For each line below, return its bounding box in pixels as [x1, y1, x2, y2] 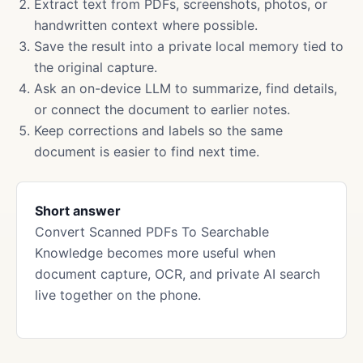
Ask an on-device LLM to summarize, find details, [34, 80, 337, 96]
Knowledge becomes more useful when [35, 245, 275, 261]
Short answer [35, 203, 121, 219]
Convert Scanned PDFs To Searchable [35, 224, 269, 240]
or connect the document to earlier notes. [34, 101, 290, 117]
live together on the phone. [35, 287, 201, 303]
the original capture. [34, 59, 157, 75]
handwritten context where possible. [34, 17, 258, 33]
